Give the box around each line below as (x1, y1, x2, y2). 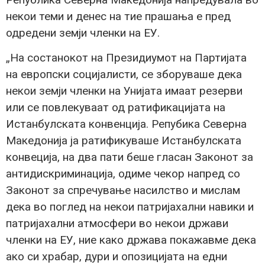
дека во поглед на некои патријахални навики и (6, 200, 254, 214)
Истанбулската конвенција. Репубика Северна (6, 117, 247, 131)
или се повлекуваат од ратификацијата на (6, 101, 225, 115)
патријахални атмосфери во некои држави (6, 216, 228, 231)
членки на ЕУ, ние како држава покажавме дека (6, 233, 256, 247)
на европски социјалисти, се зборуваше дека (6, 67, 242, 82)
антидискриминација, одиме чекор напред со (6, 167, 240, 181)
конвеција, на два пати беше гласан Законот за (6, 150, 253, 164)
